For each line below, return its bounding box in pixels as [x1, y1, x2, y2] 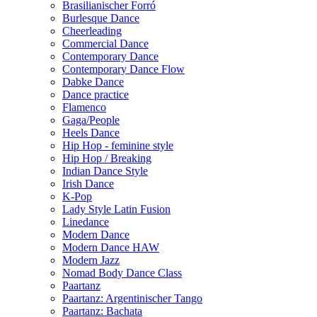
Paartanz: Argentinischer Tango [62, 292, 202, 305]
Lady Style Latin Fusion [62, 203, 171, 216]
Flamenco [62, 101, 106, 114]
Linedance [62, 216, 109, 229]
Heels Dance [62, 127, 120, 139]
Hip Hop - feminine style [62, 139, 173, 152]
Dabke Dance [62, 76, 124, 88]
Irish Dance [62, 178, 114, 190]
